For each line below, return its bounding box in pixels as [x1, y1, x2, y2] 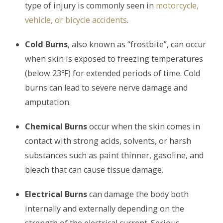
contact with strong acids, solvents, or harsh [25, 135, 191, 146]
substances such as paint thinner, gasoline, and [25, 149, 204, 161]
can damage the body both [87, 188, 189, 200]
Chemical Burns [25, 120, 87, 132]
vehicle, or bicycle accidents [25, 14, 127, 25]
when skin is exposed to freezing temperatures [25, 53, 203, 64]
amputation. [25, 96, 71, 108]
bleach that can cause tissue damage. [25, 164, 163, 175]
